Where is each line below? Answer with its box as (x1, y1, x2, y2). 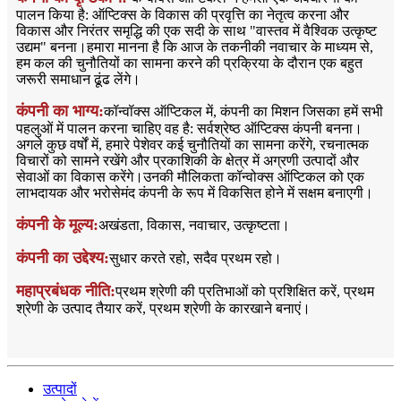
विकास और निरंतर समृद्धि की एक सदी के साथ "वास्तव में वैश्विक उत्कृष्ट (16, 22, 377, 38)
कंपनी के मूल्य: (16, 215, 98, 234)
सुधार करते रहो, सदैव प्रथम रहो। (109, 250, 282, 266)
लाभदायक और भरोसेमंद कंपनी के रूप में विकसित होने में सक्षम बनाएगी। (16, 184, 373, 200)
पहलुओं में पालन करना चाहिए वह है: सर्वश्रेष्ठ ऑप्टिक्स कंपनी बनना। (16, 120, 363, 136)
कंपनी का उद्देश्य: (16, 248, 109, 267)
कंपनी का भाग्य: (16, 101, 104, 120)
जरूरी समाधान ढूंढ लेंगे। (16, 71, 141, 87)
